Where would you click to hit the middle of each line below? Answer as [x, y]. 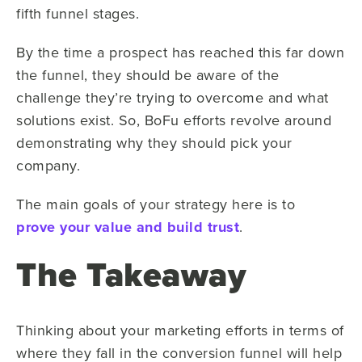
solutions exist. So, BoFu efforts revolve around [174, 120]
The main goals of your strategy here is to [156, 204]
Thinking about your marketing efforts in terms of [180, 330]
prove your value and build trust [128, 227]
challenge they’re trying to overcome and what [173, 98]
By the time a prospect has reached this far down [180, 53]
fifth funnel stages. [78, 14]
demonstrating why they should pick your [154, 143]
